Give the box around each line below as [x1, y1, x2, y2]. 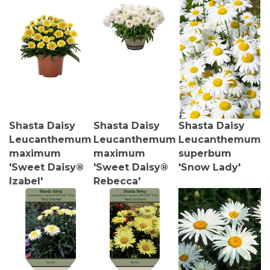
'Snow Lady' [178, 157, 240, 168]
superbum [178, 143, 231, 154]
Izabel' [9, 171, 43, 182]
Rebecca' [93, 171, 140, 182]
